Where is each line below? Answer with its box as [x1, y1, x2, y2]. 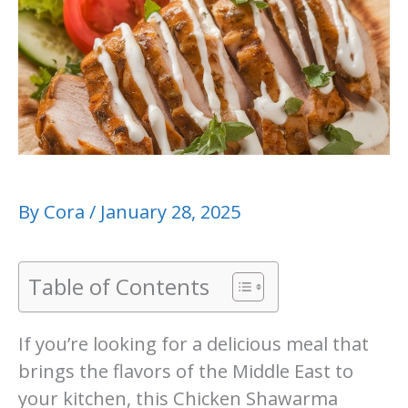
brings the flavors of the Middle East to [18, 358, 353, 383]
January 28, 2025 [100, 199, 240, 224]
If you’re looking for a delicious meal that [18, 331, 369, 356]
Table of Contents [28, 270, 209, 301]
